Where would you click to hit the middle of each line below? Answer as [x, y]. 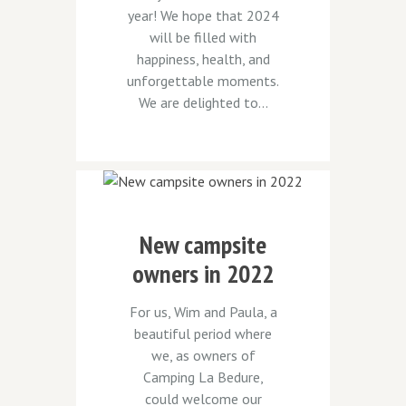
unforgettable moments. [203, 80]
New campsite [203, 245]
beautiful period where [203, 334]
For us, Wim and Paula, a [203, 312]
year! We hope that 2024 [203, 15]
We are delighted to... [203, 102]
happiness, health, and [203, 58]
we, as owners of [203, 356]
